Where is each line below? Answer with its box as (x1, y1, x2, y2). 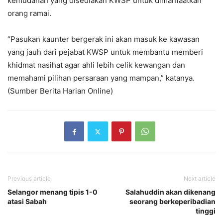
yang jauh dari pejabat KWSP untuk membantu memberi (7, 47, 203, 57)
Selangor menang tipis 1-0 (7, 188, 98, 197)
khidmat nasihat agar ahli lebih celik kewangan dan (7, 60, 185, 70)
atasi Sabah (7, 197, 47, 206)
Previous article (7, 175, 51, 183)
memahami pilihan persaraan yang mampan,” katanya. (7, 73, 195, 83)
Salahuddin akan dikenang (125, 188, 216, 197)
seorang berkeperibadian (129, 197, 216, 206)
